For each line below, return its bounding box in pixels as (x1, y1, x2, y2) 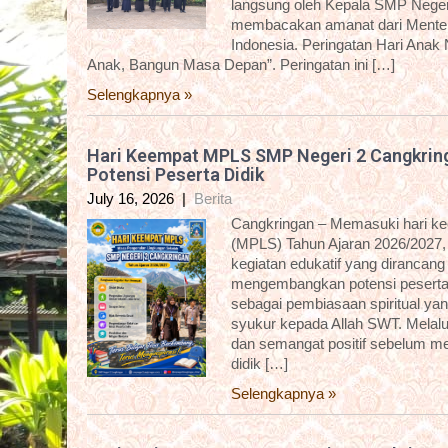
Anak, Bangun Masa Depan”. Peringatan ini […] (87, 56, 395, 74)
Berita (194, 190, 232, 208)
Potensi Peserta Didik (87, 164, 264, 186)
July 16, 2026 (87, 190, 174, 208)
